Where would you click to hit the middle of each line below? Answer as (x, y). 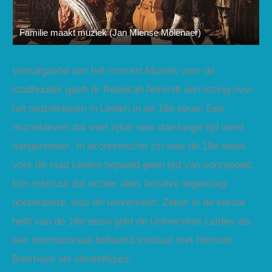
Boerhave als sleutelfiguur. (72, 259)
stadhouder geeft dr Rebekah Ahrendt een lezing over (133, 89)
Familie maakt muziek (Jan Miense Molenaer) (110, 33)
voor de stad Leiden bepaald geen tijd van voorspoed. (133, 165)
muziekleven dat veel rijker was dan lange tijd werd (128, 127)
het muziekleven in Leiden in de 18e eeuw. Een (118, 108)
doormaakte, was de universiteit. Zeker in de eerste (129, 202)
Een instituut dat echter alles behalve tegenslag (119, 183)
